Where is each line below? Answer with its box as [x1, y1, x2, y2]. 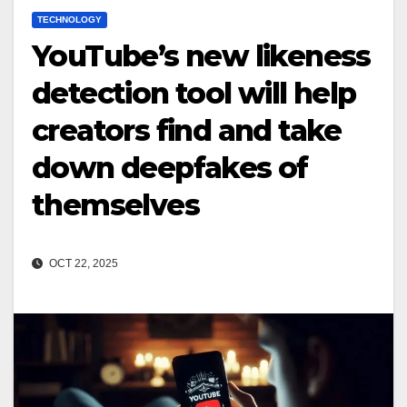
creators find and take [32, 113, 342, 149]
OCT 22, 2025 [46, 257, 118, 271]
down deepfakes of [32, 150, 308, 186]
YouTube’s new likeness [32, 38, 371, 74]
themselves [32, 187, 199, 223]
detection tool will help [32, 75, 356, 112]
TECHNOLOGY [37, 15, 102, 25]
